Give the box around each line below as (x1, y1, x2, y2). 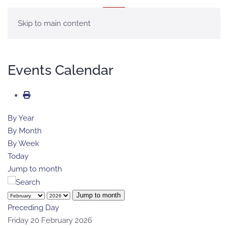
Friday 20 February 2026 (8, 215, 92, 225)
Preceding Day (8, 203, 59, 212)
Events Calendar (8, 62, 113, 78)
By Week (8, 139, 39, 148)
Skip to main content (18, 19, 91, 28)
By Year (8, 113, 34, 123)
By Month (8, 126, 42, 135)
